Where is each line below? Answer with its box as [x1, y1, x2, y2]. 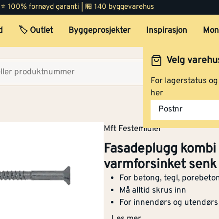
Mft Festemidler [104, 124, 162, 134]
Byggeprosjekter [68, 25, 131, 36]
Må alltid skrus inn [119, 185, 186, 196]
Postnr [158, 104, 183, 115]
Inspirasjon [146, 25, 187, 36]
